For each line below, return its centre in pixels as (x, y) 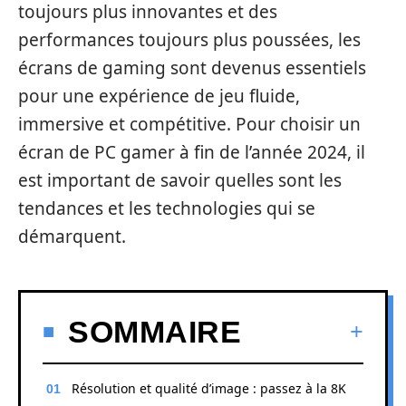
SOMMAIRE (155, 331)
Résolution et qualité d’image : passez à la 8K (209, 388)
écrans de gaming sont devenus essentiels (192, 68)
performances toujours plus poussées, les (189, 40)
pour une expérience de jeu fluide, (159, 96)
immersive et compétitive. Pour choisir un (189, 124)
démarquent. (72, 237)
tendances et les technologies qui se (167, 208)
